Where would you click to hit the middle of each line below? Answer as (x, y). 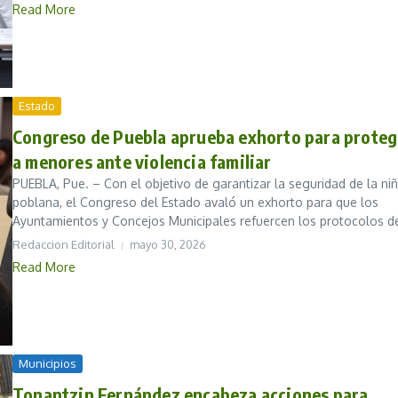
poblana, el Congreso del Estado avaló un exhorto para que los (195, 203)
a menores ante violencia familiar (142, 162)
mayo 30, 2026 (168, 245)
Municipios (48, 364)
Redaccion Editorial (64, 245)
